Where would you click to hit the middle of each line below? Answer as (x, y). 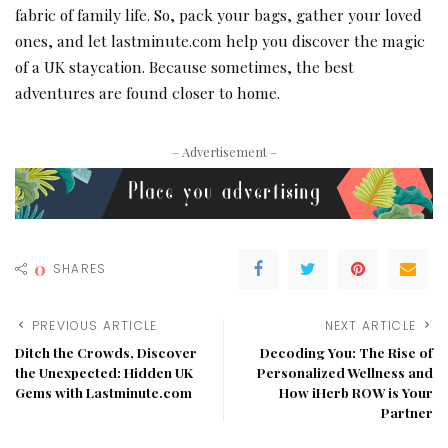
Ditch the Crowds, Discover (106, 352)
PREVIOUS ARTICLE (95, 326)
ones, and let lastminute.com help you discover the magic (220, 40)
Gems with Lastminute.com (103, 392)
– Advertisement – (224, 151)
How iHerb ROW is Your (356, 392)
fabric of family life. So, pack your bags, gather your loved (218, 14)
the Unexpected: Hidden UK (104, 372)
